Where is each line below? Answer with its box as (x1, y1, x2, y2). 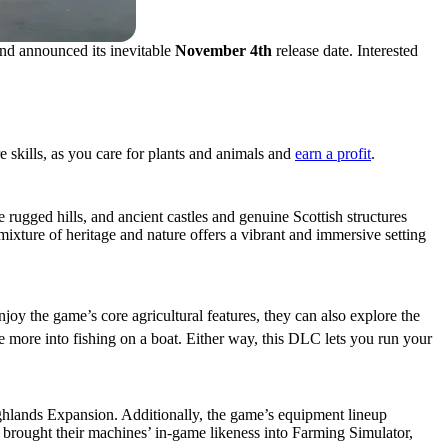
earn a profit (295, 145, 371, 162)
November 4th (175, 42, 272, 59)
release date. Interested (272, 42, 418, 59)
